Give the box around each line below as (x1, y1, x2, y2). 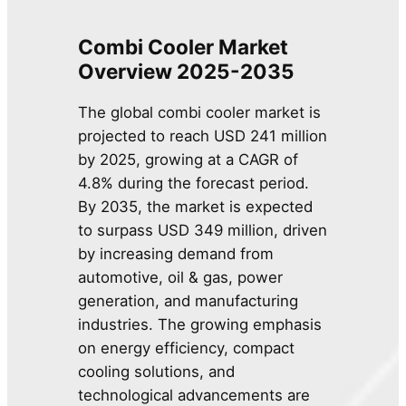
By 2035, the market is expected (78, 198, 314, 217)
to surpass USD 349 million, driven (78, 221, 328, 240)
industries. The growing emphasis (78, 315, 323, 334)
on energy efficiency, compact (78, 339, 295, 358)
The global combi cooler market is (78, 103, 322, 122)
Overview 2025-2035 (78, 59, 295, 84)
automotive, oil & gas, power (78, 268, 284, 287)
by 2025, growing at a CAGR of (78, 150, 299, 169)
